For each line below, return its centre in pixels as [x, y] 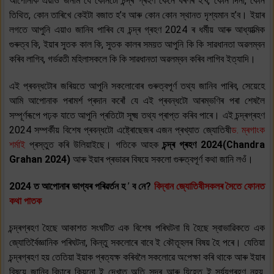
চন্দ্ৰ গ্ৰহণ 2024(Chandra [212, 144]
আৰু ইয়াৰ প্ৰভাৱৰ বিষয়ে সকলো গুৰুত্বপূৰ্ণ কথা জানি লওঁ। [163, 159]
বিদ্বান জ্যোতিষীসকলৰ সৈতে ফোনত [209, 186]
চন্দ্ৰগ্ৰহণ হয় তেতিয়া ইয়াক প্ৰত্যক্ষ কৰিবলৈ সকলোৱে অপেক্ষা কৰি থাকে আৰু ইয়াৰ [137, 257]
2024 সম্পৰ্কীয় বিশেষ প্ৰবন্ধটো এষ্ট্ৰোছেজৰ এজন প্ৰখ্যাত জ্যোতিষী [120, 130]
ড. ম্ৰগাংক [248, 130]
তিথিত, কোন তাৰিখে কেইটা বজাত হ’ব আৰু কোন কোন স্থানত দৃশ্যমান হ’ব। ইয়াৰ [137, 15]
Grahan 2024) [41, 159]
